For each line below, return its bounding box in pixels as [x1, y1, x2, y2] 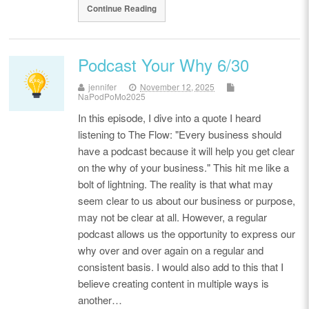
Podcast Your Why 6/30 [78, 52, 250, 77]
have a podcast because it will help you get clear [78, 143, 295, 158]
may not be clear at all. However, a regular [78, 209, 268, 224]
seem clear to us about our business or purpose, [78, 192, 296, 208]
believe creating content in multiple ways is [78, 275, 270, 290]
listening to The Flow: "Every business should [78, 126, 282, 141]
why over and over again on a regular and [78, 242, 264, 257]
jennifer [88, 80, 117, 92]
